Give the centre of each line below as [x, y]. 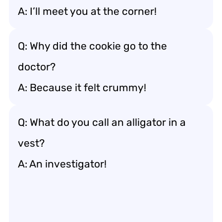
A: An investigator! [62, 164]
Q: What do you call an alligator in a [102, 122]
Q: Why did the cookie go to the [92, 46]
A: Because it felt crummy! [82, 87]
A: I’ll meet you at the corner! [87, 11]
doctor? [37, 67]
